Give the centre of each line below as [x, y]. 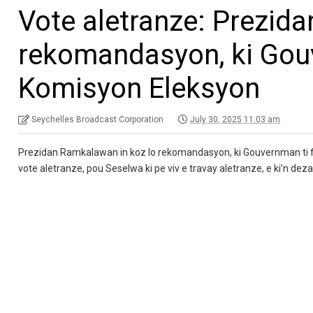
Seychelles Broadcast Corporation [98, 119]
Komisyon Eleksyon [139, 88]
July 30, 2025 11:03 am [235, 119]
